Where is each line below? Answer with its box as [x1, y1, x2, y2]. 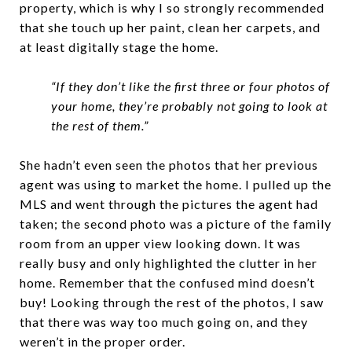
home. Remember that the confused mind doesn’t [20, 274, 315, 290]
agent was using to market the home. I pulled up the [20, 176, 332, 192]
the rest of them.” [51, 117, 148, 133]
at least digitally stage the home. [20, 38, 218, 54]
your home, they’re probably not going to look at [51, 97, 328, 113]
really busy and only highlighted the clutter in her [20, 255, 317, 270]
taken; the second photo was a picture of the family [20, 215, 332, 231]
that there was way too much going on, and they [20, 313, 308, 329]
